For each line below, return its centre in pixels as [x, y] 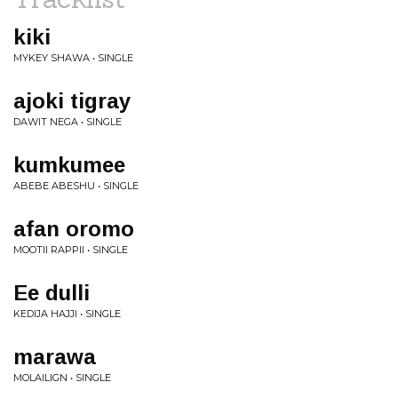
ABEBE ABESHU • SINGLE [76, 186]
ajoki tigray [72, 101]
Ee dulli [52, 293]
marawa [55, 357]
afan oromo [74, 229]
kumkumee [69, 165]
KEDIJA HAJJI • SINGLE [67, 314]
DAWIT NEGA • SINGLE [68, 122]
